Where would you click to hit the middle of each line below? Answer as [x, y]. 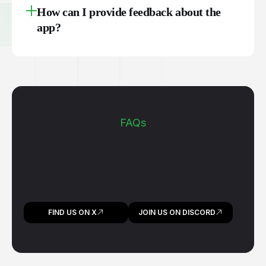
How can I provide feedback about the [129, 12]
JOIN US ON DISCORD [177, 212]
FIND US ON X [72, 212]
